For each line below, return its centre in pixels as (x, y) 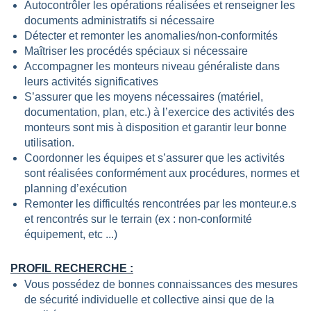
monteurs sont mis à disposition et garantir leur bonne (155, 127)
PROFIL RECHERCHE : (72, 268)
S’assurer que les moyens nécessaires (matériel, (144, 97)
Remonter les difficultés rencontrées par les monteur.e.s (160, 204)
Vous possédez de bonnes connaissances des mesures (161, 284)
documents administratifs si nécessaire (121, 20)
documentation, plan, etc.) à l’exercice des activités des (159, 112)
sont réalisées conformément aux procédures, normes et (162, 173)
